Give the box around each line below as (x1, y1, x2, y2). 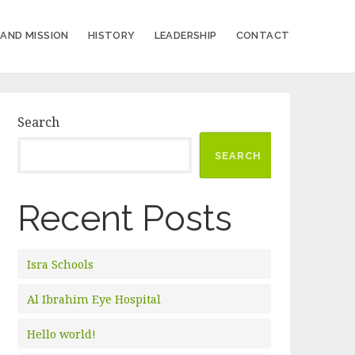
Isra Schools (27, 257, 94, 272)
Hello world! (27, 326, 97, 342)
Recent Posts (17, 197, 233, 239)
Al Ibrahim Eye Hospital (27, 292, 162, 307)
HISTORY (87, 29, 136, 41)
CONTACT (235, 29, 290, 41)
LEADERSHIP (154, 29, 217, 41)
